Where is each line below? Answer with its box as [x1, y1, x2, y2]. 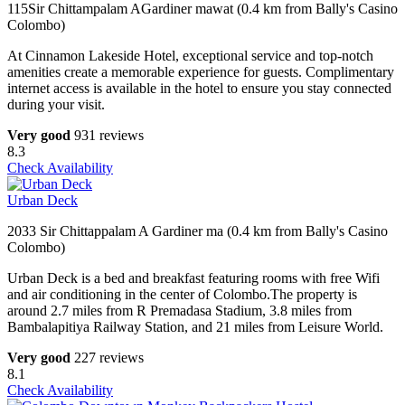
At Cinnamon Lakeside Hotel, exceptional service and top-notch [7, 48, 373, 64]
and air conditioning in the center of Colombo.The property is [7, 287, 357, 303]
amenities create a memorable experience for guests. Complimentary [7, 64, 394, 80]
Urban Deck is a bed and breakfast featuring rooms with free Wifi [7, 270, 380, 287]
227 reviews [74, 350, 144, 366]
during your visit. [7, 97, 105, 113]
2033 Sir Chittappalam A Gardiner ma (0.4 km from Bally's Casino [7, 223, 388, 240]
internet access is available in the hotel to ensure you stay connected [7, 80, 391, 97]
